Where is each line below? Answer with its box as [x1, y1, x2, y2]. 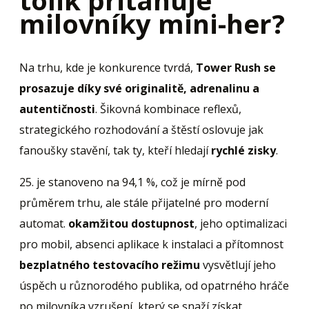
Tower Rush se [196, 59, 276, 75]
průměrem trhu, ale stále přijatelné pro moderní [19, 195, 268, 210]
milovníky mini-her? [19, 6, 285, 41]
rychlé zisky [211, 142, 276, 158]
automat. [19, 215, 68, 231]
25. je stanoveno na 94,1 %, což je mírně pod [19, 174, 246, 190]
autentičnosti [19, 101, 95, 117]
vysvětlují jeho [200, 257, 276, 272]
